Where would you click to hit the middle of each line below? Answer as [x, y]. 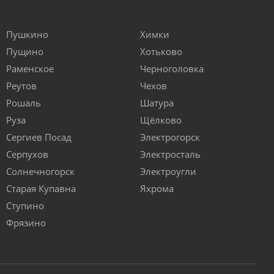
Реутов [21, 86]
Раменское [30, 69]
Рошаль [24, 103]
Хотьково [161, 52]
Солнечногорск [40, 172]
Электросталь [170, 154]
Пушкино [27, 35]
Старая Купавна [41, 189]
